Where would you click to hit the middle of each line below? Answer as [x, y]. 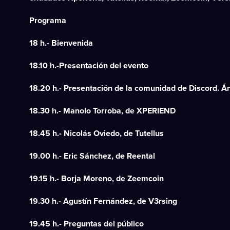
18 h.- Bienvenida [61, 43]
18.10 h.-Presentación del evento [89, 66]
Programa [48, 21]
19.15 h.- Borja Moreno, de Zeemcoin [97, 179]
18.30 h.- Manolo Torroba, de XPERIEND [102, 111]
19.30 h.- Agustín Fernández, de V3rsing [103, 201]
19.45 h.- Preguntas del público [87, 224]
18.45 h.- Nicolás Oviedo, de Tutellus [97, 133]
